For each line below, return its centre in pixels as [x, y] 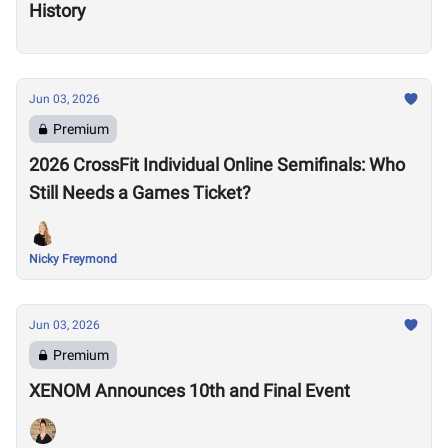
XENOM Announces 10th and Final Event [189, 390]
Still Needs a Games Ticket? [140, 192]
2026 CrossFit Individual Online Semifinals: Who [217, 164]
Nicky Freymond [73, 259]
